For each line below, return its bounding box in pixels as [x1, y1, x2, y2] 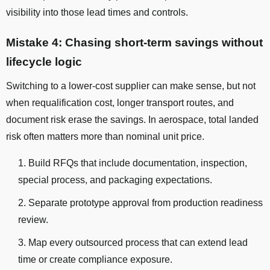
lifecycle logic [6, 55, 82, 69]
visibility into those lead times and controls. [6, 7, 188, 18]
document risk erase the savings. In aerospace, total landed [6, 115, 259, 125]
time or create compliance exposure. [18, 254, 172, 265]
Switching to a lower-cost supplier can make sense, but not [6, 81, 256, 92]
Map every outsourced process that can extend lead [28, 237, 248, 248]
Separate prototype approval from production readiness [28, 198, 263, 209]
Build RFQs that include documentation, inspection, [28, 158, 247, 169]
